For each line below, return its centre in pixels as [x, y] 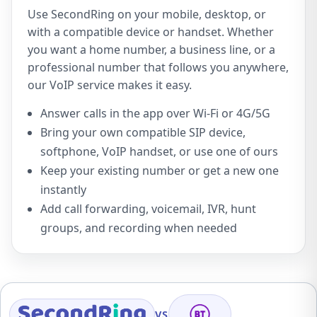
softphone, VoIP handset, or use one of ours [159, 151]
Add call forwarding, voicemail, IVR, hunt [148, 209]
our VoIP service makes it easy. [110, 85]
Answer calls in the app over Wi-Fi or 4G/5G [155, 113]
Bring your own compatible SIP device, [143, 132]
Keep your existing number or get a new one [160, 171]
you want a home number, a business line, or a [151, 50]
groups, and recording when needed [139, 228]
